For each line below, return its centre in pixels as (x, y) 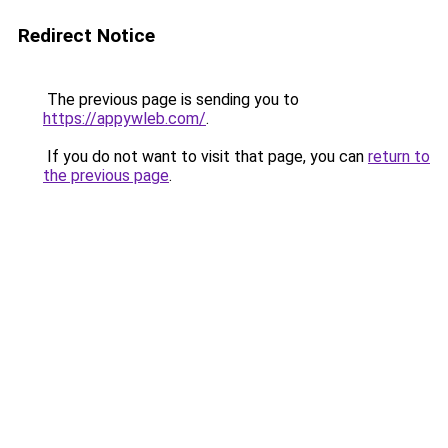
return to (399, 156)
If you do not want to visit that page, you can (205, 156)
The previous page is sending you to (171, 99)
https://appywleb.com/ (124, 118)
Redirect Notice (86, 35)
